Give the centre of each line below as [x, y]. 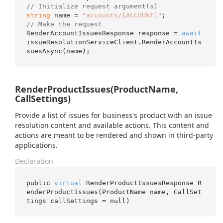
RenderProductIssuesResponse [140, 183]
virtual [68, 183]
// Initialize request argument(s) [92, 6]
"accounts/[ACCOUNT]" [122, 15]
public [40, 183]
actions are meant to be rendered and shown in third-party [114, 135]
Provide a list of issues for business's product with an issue [113, 115]
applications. [36, 145]
